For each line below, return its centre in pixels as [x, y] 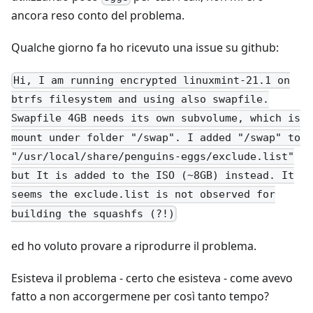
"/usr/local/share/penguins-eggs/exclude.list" [153, 157]
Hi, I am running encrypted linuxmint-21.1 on [152, 81]
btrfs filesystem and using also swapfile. [140, 100]
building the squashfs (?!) [93, 213]
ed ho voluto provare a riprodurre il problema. [134, 246]
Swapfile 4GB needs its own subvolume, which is [156, 118]
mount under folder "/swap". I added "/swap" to [156, 137]
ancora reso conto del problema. [98, 15]
